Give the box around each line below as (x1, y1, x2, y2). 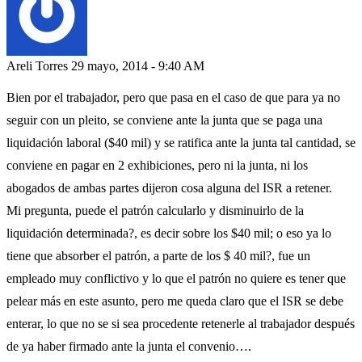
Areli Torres (6, 59, 68, 74)
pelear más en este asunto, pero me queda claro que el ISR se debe (6, 294, 343, 309)
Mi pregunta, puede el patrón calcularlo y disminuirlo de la (6, 204, 304, 218)
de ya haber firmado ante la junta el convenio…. (6, 339, 251, 354)
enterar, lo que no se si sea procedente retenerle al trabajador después (6, 317, 355, 331)
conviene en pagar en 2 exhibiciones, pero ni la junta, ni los (6, 158, 308, 173)
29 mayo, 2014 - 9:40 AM (71, 59, 204, 74)
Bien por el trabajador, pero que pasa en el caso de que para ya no (6, 90, 340, 105)
